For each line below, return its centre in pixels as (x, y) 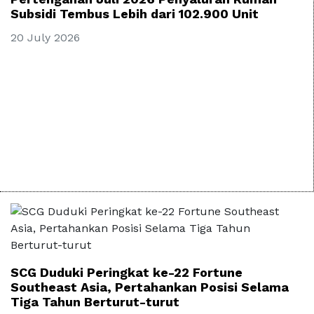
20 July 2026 (45, 38)
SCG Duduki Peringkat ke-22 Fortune (127, 273)
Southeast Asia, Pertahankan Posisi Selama (150, 287)
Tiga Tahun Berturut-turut (95, 302)
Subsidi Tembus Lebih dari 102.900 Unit (135, 14)
